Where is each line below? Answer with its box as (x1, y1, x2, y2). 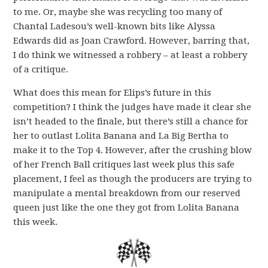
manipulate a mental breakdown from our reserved (13, 188, 241, 199)
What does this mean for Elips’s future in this (13, 87, 212, 99)
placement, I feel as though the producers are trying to (13, 173, 252, 185)
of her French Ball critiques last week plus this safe (13, 159, 235, 170)
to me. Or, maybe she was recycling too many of (13, 7, 223, 18)
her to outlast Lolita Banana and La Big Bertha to (13, 130, 229, 142)
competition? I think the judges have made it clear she (13, 102, 252, 113)
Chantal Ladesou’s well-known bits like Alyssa (13, 21, 216, 32)
